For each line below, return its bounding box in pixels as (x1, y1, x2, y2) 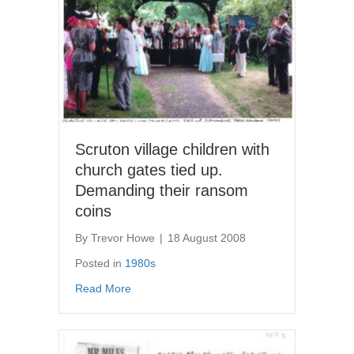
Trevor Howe (91, 231, 155, 244)
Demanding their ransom (75, 181, 248, 199)
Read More (75, 281, 131, 295)
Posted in (75, 256, 125, 269)
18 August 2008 (168, 231, 246, 244)
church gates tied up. (75, 160, 223, 179)
